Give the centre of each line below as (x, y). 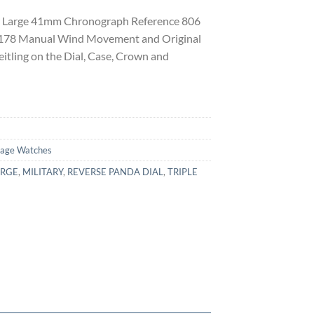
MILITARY (43, 171)
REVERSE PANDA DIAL (115, 171)
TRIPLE (183, 171)
